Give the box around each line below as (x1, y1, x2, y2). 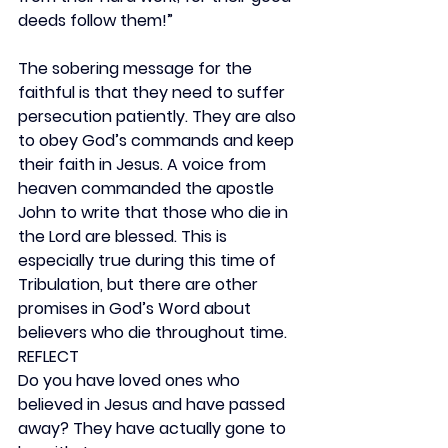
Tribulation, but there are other (18, 273, 262, 296)
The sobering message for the (18, 57, 256, 80)
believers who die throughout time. (18, 321, 287, 344)
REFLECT (18, 345, 79, 368)
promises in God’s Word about (18, 297, 255, 320)
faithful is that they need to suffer (18, 81, 289, 104)
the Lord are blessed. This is (18, 225, 231, 248)
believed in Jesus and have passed (18, 393, 289, 416)
